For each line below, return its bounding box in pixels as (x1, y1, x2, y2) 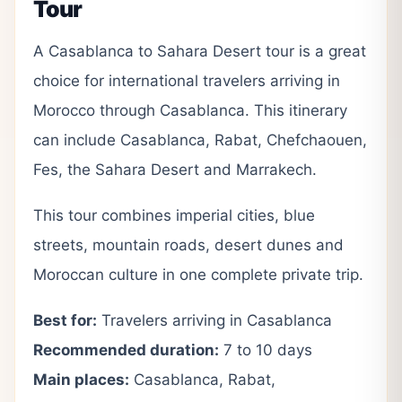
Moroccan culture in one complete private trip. (33, 265, 363, 284)
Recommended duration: (33, 340, 219, 359)
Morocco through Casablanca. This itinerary (33, 100, 347, 119)
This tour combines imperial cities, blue (33, 205, 315, 224)
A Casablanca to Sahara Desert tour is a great (33, 41, 366, 60)
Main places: (33, 370, 129, 389)
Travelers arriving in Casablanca (97, 310, 332, 329)
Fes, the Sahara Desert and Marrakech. (33, 160, 317, 179)
